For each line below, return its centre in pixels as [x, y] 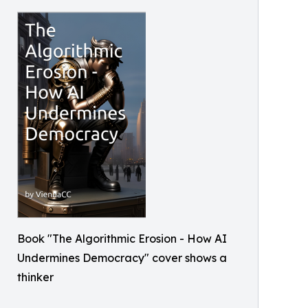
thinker [35, 277]
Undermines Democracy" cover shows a [122, 258]
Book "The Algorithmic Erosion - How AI [122, 239]
